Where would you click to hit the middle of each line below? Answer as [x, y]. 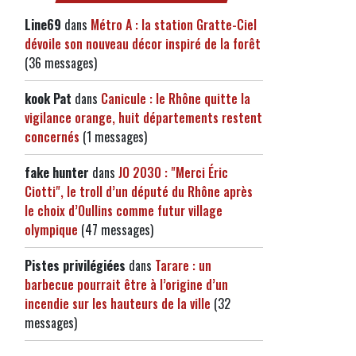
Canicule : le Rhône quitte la [176, 99]
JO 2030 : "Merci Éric [173, 172]
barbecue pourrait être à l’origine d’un [126, 284]
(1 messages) [113, 137]
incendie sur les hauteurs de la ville [118, 304]
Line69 [43, 25]
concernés [52, 137]
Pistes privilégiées [75, 265]
